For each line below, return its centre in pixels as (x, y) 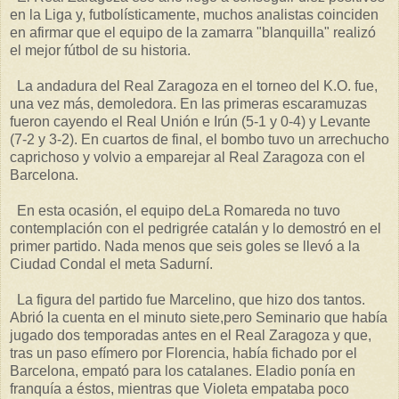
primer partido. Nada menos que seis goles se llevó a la (185, 247)
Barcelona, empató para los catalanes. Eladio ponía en (183, 371)
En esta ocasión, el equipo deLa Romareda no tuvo (175, 211)
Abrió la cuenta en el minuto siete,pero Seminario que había (199, 318)
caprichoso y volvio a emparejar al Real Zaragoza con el (187, 158)
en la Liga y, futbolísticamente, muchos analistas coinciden (194, 15)
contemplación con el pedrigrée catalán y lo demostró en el (195, 229)
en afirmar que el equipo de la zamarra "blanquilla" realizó (193, 33)
